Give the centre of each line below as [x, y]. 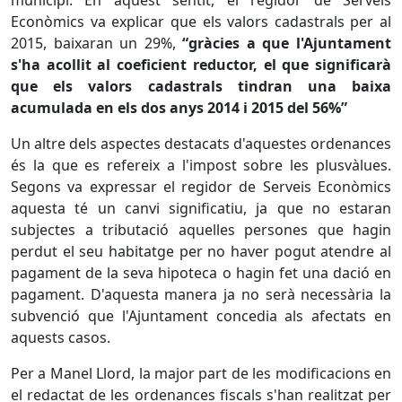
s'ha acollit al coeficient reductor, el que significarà [201, 65]
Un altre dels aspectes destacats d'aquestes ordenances [201, 144]
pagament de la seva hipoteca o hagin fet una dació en [201, 273]
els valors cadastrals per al [297, 22]
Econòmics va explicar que [104, 22]
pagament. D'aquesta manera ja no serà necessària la [201, 294]
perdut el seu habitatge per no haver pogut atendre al [201, 251]
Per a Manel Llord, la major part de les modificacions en [201, 373]
